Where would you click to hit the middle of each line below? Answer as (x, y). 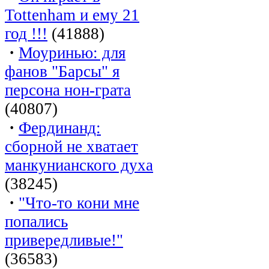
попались (36, 221)
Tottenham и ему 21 (72, 15)
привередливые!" (64, 240)
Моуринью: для (72, 53)
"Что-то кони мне (79, 203)
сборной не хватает (71, 146)
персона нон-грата (68, 90)
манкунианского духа (79, 165)
